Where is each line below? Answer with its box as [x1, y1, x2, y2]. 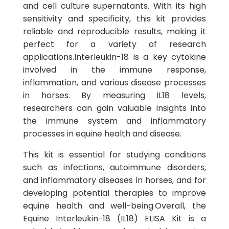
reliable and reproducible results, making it [23, 26, 206, 37]
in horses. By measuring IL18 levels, [23, 89, 206, 101]
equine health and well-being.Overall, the [23, 200, 206, 212]
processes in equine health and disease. [23, 128, 181, 140]
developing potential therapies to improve [23, 187, 206, 199]
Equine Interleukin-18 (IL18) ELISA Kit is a [23, 213, 206, 224]
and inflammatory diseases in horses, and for [23, 174, 206, 186]
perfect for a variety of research [23, 38, 206, 50]
